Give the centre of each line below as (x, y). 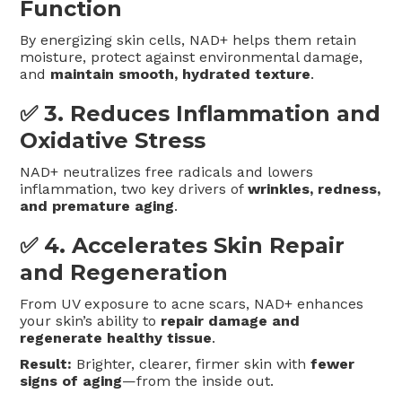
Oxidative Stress (113, 141)
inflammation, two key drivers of (134, 189)
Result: (46, 364)
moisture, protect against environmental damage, (192, 57)
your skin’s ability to (91, 321)
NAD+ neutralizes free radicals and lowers (167, 172)
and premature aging (97, 206)
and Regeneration (124, 273)
